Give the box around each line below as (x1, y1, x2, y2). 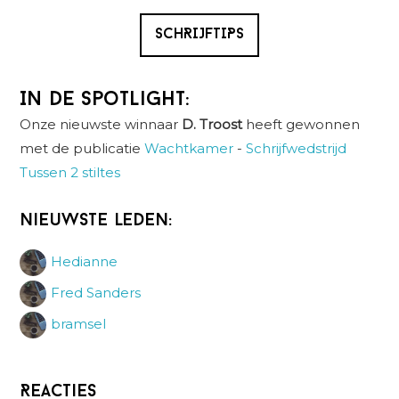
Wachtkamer (144, 139, 234, 157)
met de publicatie (20, 139, 145, 157)
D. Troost (182, 115, 247, 133)
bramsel (51, 314, 107, 332)
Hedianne (51, 252, 118, 270)
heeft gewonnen (246, 115, 361, 133)
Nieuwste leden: (20, 211, 173, 230)
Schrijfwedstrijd (246, 139, 347, 157)
